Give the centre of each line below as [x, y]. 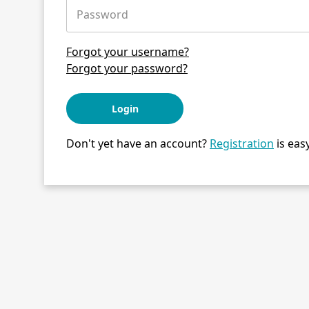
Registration [242, 143]
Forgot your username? [128, 51]
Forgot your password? [127, 68]
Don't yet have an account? [138, 143]
